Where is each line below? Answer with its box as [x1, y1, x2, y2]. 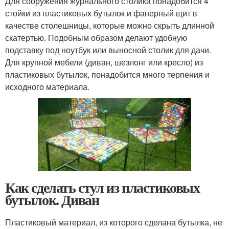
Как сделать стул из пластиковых [5, 176, 200, 198]
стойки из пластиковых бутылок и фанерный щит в [5, 7, 197, 19]
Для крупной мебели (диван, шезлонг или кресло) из [5, 56, 203, 68]
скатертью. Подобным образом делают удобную [5, 31, 187, 43]
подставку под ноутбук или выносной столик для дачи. [5, 43, 211, 56]
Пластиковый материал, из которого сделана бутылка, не [5, 216, 222, 228]
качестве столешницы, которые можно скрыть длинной [5, 19, 214, 31]
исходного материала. [5, 80, 89, 93]
